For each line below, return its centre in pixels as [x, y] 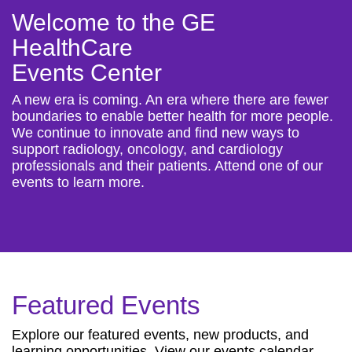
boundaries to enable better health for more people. [172, 116]
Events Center [87, 73]
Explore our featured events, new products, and [160, 335]
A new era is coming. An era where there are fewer [170, 100]
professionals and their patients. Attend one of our [167, 166]
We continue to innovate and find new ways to [156, 133]
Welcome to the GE [114, 22]
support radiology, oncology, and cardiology [147, 149]
